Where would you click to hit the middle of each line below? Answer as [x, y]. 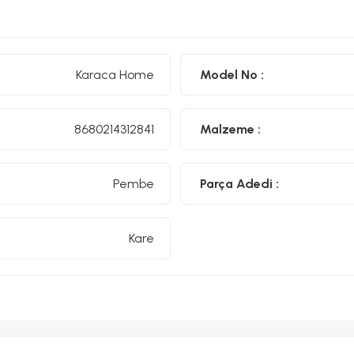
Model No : [232, 74]
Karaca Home [115, 74]
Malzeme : [230, 129]
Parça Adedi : [239, 183]
